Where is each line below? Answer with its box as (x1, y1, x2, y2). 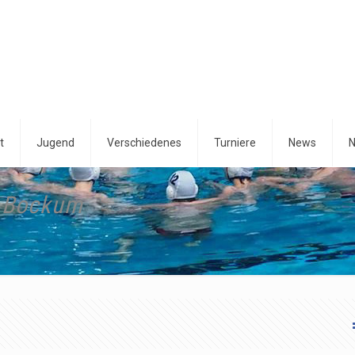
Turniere (214, 136, 256, 149)
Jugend (36, 136, 74, 149)
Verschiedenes (107, 136, 181, 149)
